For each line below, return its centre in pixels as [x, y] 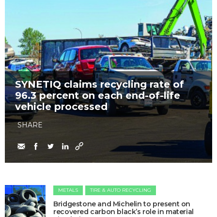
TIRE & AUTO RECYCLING [121, 190]
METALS [68, 190]
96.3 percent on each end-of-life [98, 96]
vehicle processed [61, 107]
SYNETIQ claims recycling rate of [100, 85]
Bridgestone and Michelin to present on [122, 204]
